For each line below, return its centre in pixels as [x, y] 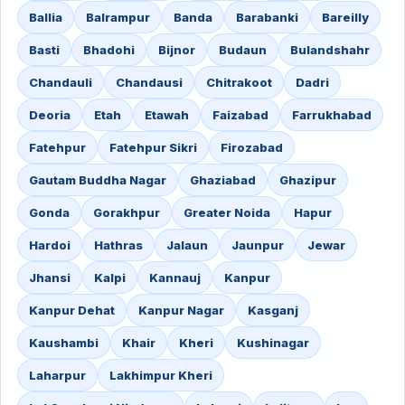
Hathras [118, 245]
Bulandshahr [330, 50]
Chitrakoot [239, 82]
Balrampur [118, 17]
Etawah [167, 115]
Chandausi [149, 82]
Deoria [50, 115]
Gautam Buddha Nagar [98, 180]
